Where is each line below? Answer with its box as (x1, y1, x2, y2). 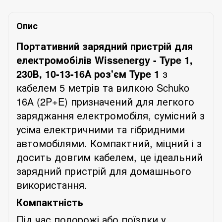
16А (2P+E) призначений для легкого (16, 94, 194, 109)
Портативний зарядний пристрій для (16, 38, 193, 53)
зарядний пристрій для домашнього (16, 163, 191, 178)
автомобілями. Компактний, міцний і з (16, 135, 202, 150)
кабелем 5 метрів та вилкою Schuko (16, 80, 189, 95)
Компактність (16, 194, 83, 209)
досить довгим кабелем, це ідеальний (16, 149, 203, 164)
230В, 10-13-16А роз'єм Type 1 (16, 66, 160, 81)
